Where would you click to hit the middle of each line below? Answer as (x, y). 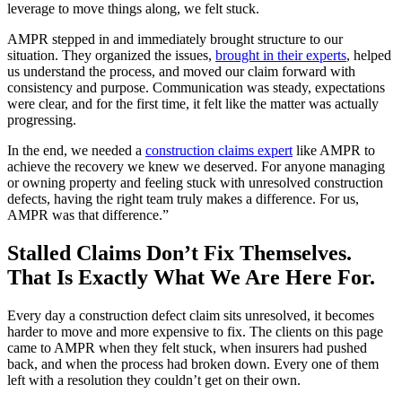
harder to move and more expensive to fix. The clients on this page (195, 332)
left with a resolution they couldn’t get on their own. (154, 380)
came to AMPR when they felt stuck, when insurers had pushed (187, 348)
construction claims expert (219, 151)
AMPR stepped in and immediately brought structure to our (175, 39)
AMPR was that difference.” (88, 215)
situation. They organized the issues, (111, 56)
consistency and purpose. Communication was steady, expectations (196, 88)
